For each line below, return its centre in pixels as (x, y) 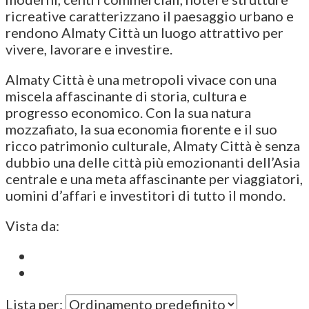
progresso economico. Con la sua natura (128, 112)
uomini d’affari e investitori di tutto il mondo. (146, 195)
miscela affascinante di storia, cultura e (126, 96)
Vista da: (32, 225)
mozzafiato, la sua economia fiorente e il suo (141, 129)
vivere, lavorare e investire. (89, 49)
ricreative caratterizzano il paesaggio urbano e (150, 16)
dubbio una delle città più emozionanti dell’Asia (153, 162)
